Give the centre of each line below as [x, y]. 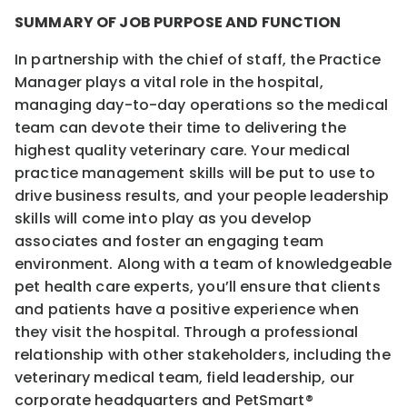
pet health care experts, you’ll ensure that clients [198, 286]
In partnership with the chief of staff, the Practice [198, 59]
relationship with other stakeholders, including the [203, 354]
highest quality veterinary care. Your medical [182, 150]
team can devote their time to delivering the [180, 127]
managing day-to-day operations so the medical [201, 104]
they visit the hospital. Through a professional [187, 332]
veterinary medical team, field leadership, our [185, 377]
